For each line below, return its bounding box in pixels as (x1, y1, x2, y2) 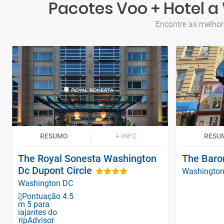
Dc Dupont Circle (18, 164, 92, 176)
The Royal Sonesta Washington (18, 152, 156, 164)
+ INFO (115, 131, 137, 140)
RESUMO (40, 131, 68, 140)
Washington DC (18, 178, 73, 188)
